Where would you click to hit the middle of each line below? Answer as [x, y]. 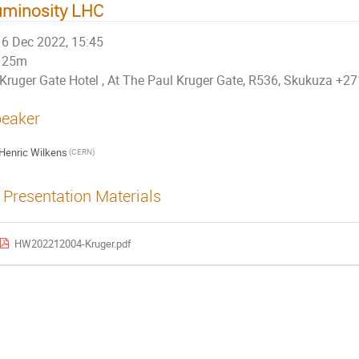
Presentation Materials [82, 196]
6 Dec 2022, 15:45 [53, 42]
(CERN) [81, 152]
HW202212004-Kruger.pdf [73, 244]
